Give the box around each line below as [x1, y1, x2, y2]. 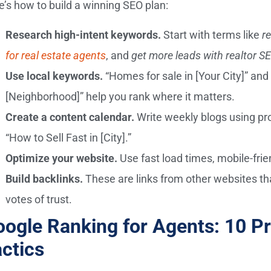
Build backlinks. [5, 172, 83, 185]
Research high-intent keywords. [5, 28, 162, 41]
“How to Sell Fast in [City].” [5, 131, 132, 144]
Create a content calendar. [5, 110, 135, 123]
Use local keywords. [5, 69, 103, 82]
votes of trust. [5, 192, 73, 206]
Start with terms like [161, 28, 263, 41]
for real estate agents [5, 48, 106, 62]
